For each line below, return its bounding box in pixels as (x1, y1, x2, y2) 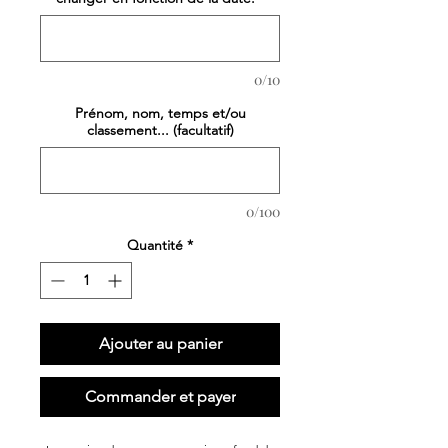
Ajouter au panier (98, 334, 222, 354)
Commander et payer (84, 387, 236, 407)
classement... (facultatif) (86, 121, 234, 140)
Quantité (127, 236, 183, 255)
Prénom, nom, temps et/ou (74, 104, 246, 123)
